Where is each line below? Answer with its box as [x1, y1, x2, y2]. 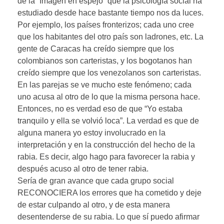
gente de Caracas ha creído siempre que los [17, 44, 174, 53]
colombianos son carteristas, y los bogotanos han [17, 56, 192, 65]
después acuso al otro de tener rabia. [17, 164, 148, 173]
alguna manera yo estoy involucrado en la [17, 128, 165, 137]
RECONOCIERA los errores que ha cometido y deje [17, 188, 201, 197]
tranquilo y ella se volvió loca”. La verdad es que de [17, 116, 199, 125]
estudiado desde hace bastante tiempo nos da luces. [17, 8, 203, 17]
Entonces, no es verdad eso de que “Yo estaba [17, 104, 182, 113]
